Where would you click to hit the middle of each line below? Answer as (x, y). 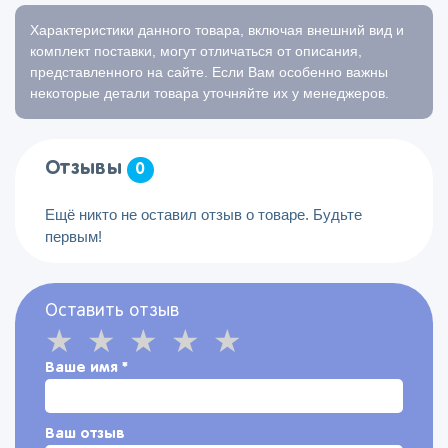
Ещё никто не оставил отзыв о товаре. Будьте (203, 214)
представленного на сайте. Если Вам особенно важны (209, 72)
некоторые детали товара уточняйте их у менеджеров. (209, 93)
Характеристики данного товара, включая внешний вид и (217, 30)
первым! (73, 236)
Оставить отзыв (112, 311)
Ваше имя (83, 367)
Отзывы (86, 168)
